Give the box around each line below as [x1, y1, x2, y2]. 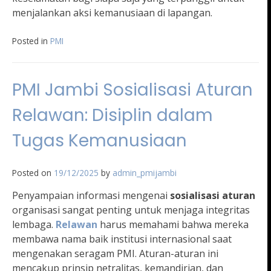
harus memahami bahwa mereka [100, 218, 249, 232]
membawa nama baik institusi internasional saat [12, 232, 232, 246]
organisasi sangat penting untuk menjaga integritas [12, 203, 250, 217]
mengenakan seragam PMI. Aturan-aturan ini [12, 247, 218, 261]
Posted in [12, 35, 50, 47]
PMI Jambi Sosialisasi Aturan [12, 78, 253, 102]
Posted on [12, 167, 54, 179]
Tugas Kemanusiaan [12, 129, 187, 153]
